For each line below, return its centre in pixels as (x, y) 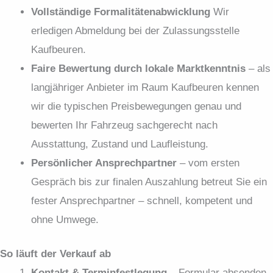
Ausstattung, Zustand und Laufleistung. (120, 144)
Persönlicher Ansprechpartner (104, 163)
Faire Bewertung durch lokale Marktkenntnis (138, 68)
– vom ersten (208, 163)
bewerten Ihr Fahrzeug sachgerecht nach (124, 125)
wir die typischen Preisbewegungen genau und (136, 106)
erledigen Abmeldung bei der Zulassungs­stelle (135, 30)
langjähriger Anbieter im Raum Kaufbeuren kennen (145, 87)
